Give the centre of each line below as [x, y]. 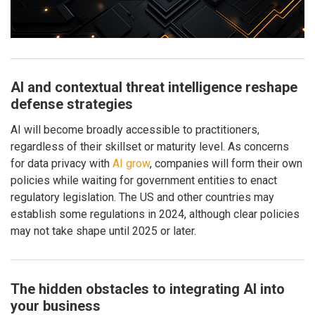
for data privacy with [62, 163]
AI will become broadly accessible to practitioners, [135, 129]
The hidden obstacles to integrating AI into [148, 289]
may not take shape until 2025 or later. [103, 231]
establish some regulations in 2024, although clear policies [155, 214]
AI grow [131, 163]
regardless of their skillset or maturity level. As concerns [150, 146]
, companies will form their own [226, 163]
